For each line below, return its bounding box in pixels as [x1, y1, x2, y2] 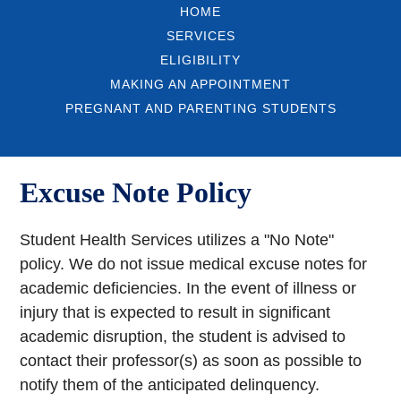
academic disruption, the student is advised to [20, 328, 346, 346]
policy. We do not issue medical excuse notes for [20, 255, 368, 274]
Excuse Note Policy [20, 176, 252, 209]
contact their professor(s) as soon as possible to [20, 352, 363, 371]
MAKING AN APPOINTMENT [110, 77, 291, 91]
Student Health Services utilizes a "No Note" [20, 231, 335, 250]
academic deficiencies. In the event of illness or [20, 279, 357, 298]
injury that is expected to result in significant [20, 303, 331, 322]
